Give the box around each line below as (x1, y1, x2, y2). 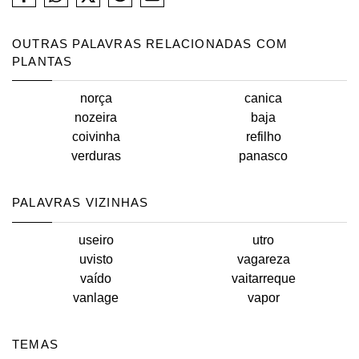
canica (244, 91, 282, 106)
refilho (245, 130, 281, 144)
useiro (78, 232, 114, 247)
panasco (239, 149, 288, 163)
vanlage (73, 290, 119, 305)
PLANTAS (12, 54, 73, 68)
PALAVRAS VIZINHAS (12, 196, 149, 210)
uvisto (79, 252, 113, 266)
